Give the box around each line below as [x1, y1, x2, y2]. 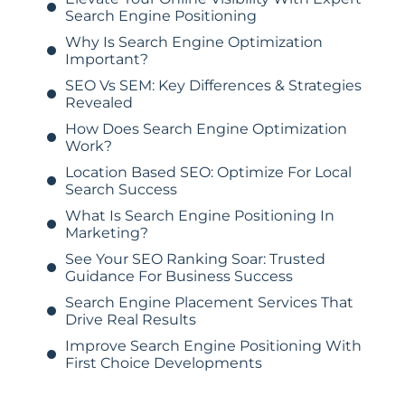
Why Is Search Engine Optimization [64, 33, 323, 52]
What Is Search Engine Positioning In [64, 207, 334, 225]
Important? [64, 51, 148, 69]
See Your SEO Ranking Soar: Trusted [64, 250, 325, 268]
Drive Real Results [64, 311, 196, 329]
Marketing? [64, 224, 148, 242]
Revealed [64, 94, 133, 112]
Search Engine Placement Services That [64, 294, 353, 312]
